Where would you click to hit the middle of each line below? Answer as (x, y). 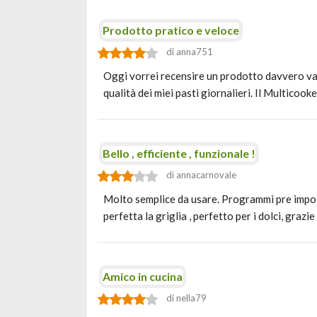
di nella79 (186, 298)
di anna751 (190, 52)
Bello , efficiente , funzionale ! (179, 153)
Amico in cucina (143, 276)
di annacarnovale (201, 175)
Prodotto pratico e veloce (171, 30)
